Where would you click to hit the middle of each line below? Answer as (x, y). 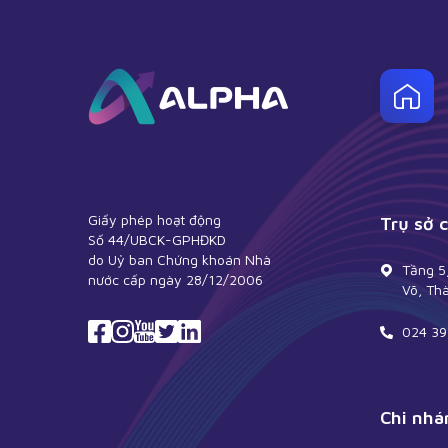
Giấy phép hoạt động (154, 220)
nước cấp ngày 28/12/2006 (175, 280)
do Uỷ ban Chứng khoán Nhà (179, 260)
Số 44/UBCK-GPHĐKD (157, 240)
